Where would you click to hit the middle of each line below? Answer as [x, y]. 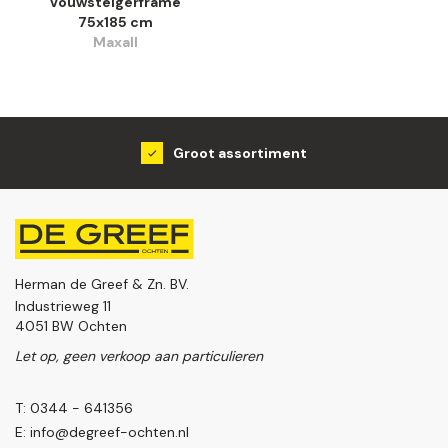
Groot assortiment [240, 152]
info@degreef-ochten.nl [109, 431]
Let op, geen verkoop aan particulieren [139, 355]
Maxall [115, 41]
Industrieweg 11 [63, 305]
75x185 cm [115, 21]
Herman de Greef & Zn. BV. [102, 283]
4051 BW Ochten [71, 325]
